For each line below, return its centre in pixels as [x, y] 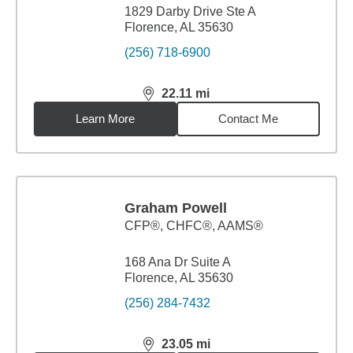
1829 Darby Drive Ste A [190, 11]
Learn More [106, 119]
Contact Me [249, 119]
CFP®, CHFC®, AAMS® [194, 226]
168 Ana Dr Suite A [178, 262]
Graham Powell [176, 208]
